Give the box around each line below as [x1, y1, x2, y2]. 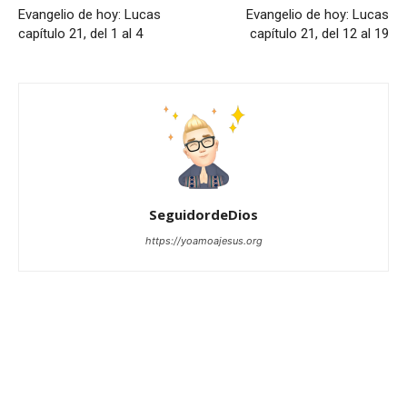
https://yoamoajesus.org [144, 234, 263, 248]
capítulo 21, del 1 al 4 [18, 25, 143, 43]
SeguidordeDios [149, 205, 258, 224]
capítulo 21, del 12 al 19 [250, 25, 389, 43]
